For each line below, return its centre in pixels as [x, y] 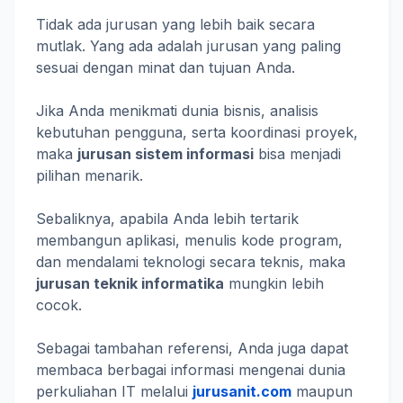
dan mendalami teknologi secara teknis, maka [191, 261]
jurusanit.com [242, 391]
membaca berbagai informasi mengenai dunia [191, 369]
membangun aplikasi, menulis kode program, [189, 240]
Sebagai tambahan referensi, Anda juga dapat [192, 348]
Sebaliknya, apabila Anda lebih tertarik [167, 218]
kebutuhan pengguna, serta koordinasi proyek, [197, 132]
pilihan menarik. [90, 175]
